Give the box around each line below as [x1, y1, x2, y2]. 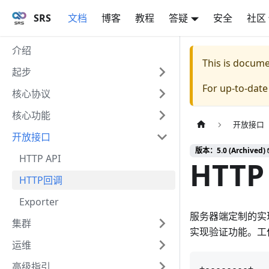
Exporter [19, 195, 59, 208]
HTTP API [19, 152, 61, 165]
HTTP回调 [19, 174, 62, 187]
